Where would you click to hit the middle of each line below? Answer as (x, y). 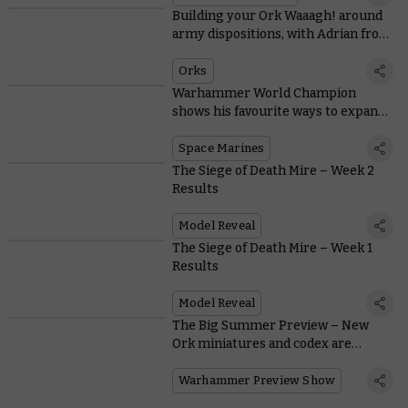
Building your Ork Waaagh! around (277, 16)
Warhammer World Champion (264, 94)
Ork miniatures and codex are (261, 344)
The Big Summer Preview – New (270, 326)
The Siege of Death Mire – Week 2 (273, 171)
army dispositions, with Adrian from (281, 35)
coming (195, 362)
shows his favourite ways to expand (278, 112)
